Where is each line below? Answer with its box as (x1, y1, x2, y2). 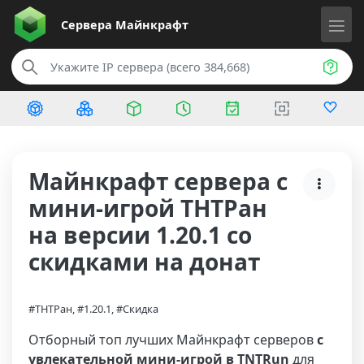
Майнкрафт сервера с (28, 166, 288, 197)
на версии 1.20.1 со (28, 219, 252, 250)
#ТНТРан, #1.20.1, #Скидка (28, 301, 158, 316)
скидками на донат (28, 246, 260, 277)
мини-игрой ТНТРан (28, 193, 267, 223)
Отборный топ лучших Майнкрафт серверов (28, 331, 317, 349)
